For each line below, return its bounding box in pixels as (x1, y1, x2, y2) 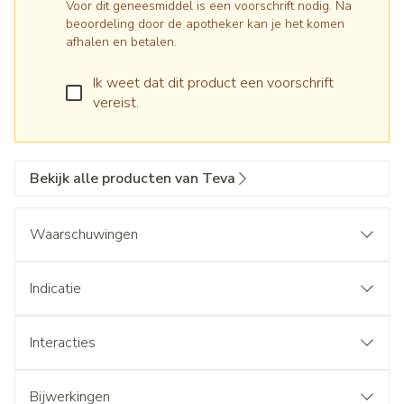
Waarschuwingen (30, 225, 138, 244)
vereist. (93, 93, 139, 113)
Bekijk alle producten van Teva (30, 169, 235, 188)
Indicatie (30, 279, 81, 298)
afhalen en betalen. (66, 33, 177, 50)
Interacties (30, 333, 96, 353)
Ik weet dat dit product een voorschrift (93, 73, 334, 93)
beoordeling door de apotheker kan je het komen (66, 15, 344, 32)
